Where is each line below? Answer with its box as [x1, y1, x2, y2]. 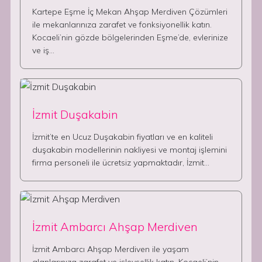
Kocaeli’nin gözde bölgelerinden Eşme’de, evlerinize [32, 32, 228, 43]
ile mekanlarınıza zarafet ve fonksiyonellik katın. [32, 19, 212, 30]
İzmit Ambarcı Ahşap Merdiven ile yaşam [32, 244, 189, 254]
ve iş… [32, 45, 54, 56]
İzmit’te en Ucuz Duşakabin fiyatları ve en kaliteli [32, 132, 213, 142]
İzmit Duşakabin [32, 107, 118, 122]
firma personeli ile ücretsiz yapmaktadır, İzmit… [32, 157, 209, 168]
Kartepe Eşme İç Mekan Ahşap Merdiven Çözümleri [32, 6, 227, 17]
